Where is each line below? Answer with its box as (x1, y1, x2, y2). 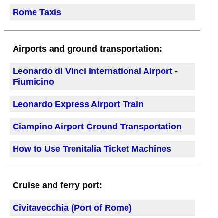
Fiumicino (13, 77, 54, 87)
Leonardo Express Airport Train (13, 99, 144, 109)
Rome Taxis (13, 7, 61, 18)
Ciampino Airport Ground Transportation (13, 122, 182, 132)
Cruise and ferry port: (13, 181, 102, 191)
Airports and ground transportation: (13, 44, 162, 54)
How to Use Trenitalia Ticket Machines (13, 144, 171, 154)
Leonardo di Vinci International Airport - (13, 66, 178, 76)
